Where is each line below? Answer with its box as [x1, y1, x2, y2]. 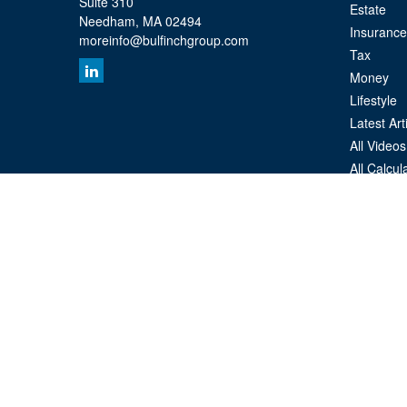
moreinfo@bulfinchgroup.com [79, 31, 249, 49]
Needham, [79, 12, 139, 30]
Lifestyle [349, 91, 397, 109]
